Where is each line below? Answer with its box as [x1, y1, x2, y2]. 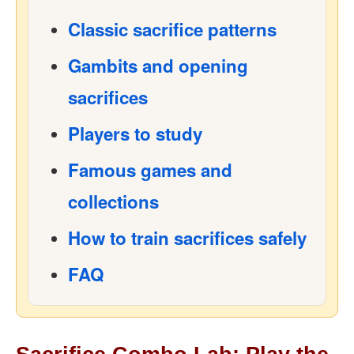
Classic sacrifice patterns [68, 17, 277, 42]
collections [68, 189, 159, 214]
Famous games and [68, 157, 232, 183]
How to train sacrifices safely [68, 225, 307, 250]
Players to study [68, 121, 202, 146]
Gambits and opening [68, 53, 248, 78]
